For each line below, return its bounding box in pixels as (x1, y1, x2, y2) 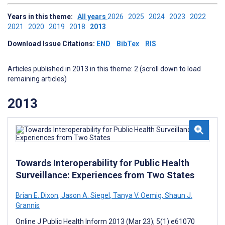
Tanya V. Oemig (111, 191, 162, 199)
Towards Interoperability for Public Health (16, 157, 189, 168)
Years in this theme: (8, 13, 77, 21)
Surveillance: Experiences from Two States (16, 169, 194, 180)
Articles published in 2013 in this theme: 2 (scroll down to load (8, 65, 201, 73)
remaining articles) (8, 75, 67, 83)
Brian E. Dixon (16, 191, 58, 199)
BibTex (117, 40, 139, 48)
